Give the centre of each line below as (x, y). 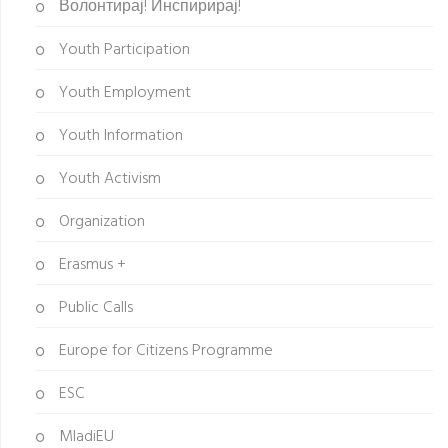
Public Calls (94, 308)
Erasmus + (90, 265)
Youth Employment (123, 93)
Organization (100, 222)
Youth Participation (122, 50)
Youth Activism (108, 179)
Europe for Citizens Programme (164, 351)
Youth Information (119, 136)
